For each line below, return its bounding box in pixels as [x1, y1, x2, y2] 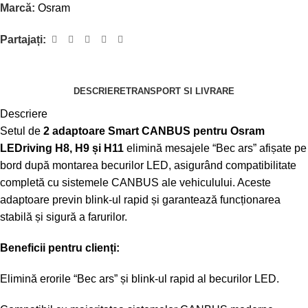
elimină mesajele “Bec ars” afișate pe [124, 142, 307, 155]
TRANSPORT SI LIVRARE [126, 85, 234, 96]
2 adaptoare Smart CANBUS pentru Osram [43, 125, 265, 137]
